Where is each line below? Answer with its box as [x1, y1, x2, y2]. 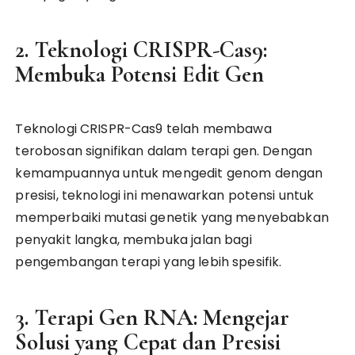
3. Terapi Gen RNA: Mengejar [15, 303, 290, 331]
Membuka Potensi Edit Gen [15, 60, 265, 88]
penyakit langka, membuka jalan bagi [15, 231, 252, 249]
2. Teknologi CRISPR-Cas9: [15, 36, 268, 63]
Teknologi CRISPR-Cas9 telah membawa [15, 120, 272, 138]
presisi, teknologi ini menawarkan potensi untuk [15, 186, 315, 204]
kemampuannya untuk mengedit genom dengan [15, 164, 323, 182]
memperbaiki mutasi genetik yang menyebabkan [15, 208, 329, 227]
